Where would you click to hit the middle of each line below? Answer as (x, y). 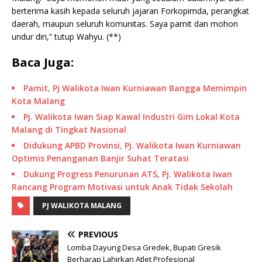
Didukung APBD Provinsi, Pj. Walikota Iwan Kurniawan (132, 146)
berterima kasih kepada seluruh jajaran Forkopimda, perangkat (130, 11)
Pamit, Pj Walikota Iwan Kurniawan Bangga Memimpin (135, 88)
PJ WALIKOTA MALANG (82, 206)
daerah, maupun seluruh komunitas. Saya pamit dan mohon (125, 24)
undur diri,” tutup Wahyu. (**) (66, 37)
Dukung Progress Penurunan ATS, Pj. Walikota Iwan (128, 174)
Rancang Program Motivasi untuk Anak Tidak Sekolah (122, 187)
